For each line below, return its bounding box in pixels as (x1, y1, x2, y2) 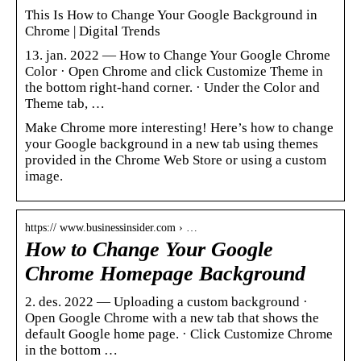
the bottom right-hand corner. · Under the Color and (25, 79, 320, 95)
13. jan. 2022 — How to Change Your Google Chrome (25, 47, 330, 63)
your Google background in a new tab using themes (25, 135, 318, 151)
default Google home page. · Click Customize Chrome (25, 326, 333, 342)
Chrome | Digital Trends (25, 23, 160, 39)
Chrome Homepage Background (25, 261, 305, 285)
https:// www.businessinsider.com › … (25, 221, 197, 234)
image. (25, 168, 63, 184)
